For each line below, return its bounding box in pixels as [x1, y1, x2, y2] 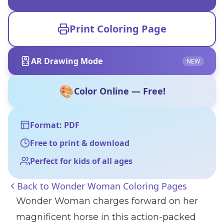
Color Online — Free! [73, 85, 165, 97]
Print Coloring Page [69, 22, 166, 35]
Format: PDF [30, 119, 79, 130]
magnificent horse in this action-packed [16, 211, 196, 222]
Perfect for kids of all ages [30, 155, 132, 166]
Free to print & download [30, 137, 129, 148]
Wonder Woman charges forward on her [16, 195, 198, 206]
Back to [17, 180, 51, 192]
